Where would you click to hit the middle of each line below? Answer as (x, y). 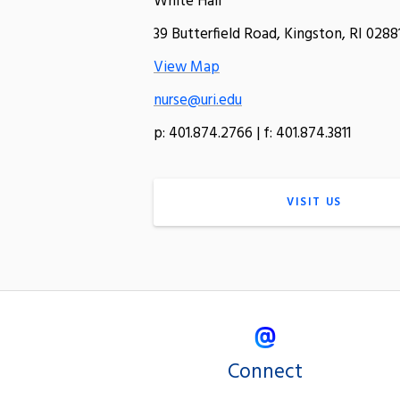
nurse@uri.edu (198, 100)
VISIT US (314, 202)
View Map (187, 67)
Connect (265, 372)
